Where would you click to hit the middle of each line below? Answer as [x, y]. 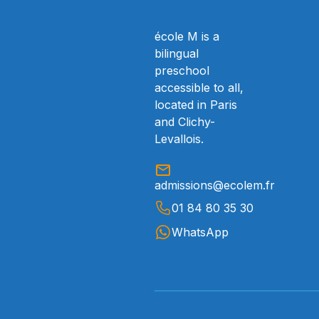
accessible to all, [199, 88]
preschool [182, 70]
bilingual [177, 53]
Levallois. [179, 139]
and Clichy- [185, 122]
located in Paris [196, 105]
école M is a [187, 36]
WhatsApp [200, 232]
